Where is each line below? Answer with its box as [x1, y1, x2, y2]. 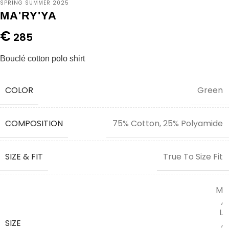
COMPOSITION [5, 117, 63, 129]
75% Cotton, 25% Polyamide [112, 118, 223, 130]
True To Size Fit [163, 151, 223, 163]
